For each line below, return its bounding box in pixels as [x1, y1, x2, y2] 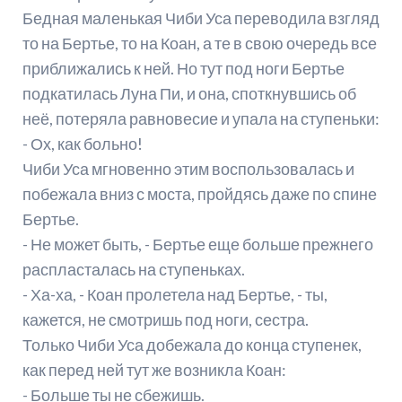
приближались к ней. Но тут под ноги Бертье [22, 58, 345, 79]
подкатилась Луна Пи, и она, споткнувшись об [22, 83, 356, 104]
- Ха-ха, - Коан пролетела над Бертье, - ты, [22, 284, 328, 305]
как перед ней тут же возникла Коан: [22, 360, 286, 380]
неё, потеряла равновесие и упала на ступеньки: [22, 109, 380, 129]
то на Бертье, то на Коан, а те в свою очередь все [22, 33, 377, 54]
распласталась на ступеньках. [22, 259, 245, 280]
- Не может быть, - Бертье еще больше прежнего [22, 234, 373, 255]
